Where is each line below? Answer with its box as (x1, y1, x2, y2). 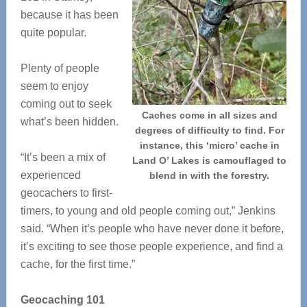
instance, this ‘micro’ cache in (139, 140, 280, 151)
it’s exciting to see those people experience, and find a (20, 241, 283, 252)
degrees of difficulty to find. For (134, 125, 284, 136)
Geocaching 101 (20, 294, 105, 306)
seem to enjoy (20, 80, 88, 92)
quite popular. (20, 27, 86, 38)
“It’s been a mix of (20, 151, 106, 163)
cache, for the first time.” (20, 258, 135, 270)
